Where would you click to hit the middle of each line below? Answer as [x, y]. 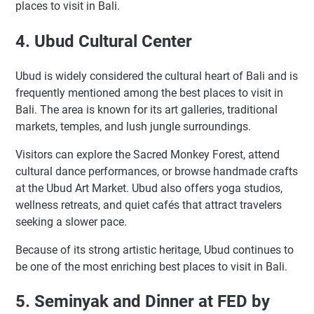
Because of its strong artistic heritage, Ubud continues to [155, 250]
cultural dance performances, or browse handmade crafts [157, 171]
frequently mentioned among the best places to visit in [149, 93]
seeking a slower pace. [71, 221]
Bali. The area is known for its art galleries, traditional [146, 109]
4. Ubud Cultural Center [104, 41]
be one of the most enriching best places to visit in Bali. [151, 266]
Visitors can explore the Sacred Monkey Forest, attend [148, 154]
